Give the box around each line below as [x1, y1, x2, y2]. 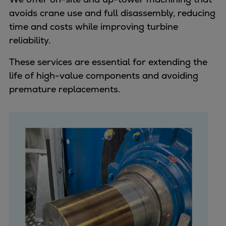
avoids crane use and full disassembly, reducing [9, 7, 215, 19]
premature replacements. [9, 83, 123, 95]
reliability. [9, 34, 50, 46]
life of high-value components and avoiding [9, 69, 198, 81]
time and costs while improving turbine [9, 20, 178, 32]
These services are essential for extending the [9, 55, 207, 68]
